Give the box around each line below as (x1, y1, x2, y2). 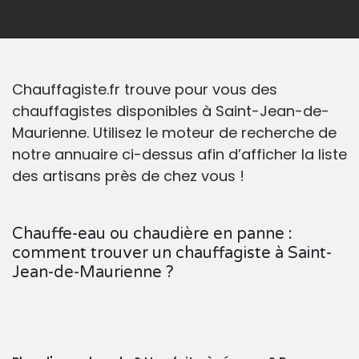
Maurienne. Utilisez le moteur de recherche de (12, 123, 337, 143)
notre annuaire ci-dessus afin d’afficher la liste (12, 144, 347, 165)
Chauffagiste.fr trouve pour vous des (12, 79, 277, 100)
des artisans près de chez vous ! (12, 166, 244, 187)
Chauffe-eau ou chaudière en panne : (12, 224, 292, 244)
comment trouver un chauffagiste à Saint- (12, 244, 332, 264)
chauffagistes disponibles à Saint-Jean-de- (12, 101, 329, 122)
